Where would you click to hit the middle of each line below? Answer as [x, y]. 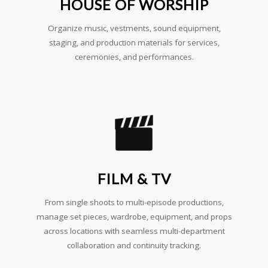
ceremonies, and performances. [134, 57]
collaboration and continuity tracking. [134, 245]
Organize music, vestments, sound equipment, [134, 28]
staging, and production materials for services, [134, 42]
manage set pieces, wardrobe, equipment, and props [134, 217]
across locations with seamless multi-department [134, 231]
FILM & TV [134, 179]
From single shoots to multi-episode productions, [134, 202]
